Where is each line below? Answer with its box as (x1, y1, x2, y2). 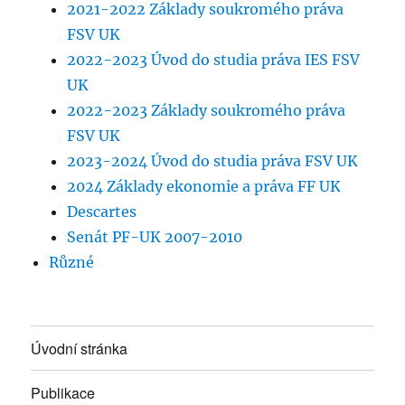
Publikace (31, 381, 96, 403)
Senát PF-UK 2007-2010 (67, 228, 243, 247)
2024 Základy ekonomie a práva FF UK (67, 177, 342, 196)
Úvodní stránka (31, 337, 128, 359)
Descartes (67, 202, 137, 221)
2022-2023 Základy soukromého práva (67, 101, 346, 120)
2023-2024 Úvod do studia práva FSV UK (67, 152, 359, 171)
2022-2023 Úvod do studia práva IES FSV (67, 51, 361, 70)
